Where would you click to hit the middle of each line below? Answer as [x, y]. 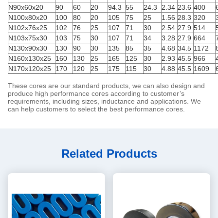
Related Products [109, 154]
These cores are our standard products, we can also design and [106, 86]
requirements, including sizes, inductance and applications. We [104, 101]
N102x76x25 [28, 28]
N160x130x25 [30, 58]
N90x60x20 [26, 7]
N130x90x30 [28, 48]
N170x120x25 [30, 69]
